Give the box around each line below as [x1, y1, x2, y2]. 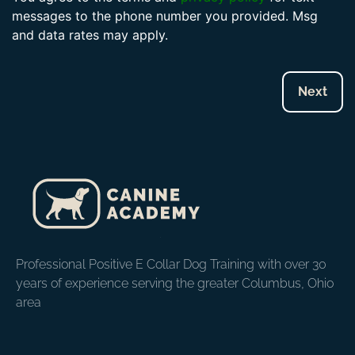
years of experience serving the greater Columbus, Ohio [16, 276, 334, 292]
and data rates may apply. [12, 27, 168, 43]
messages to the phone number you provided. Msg [12, 8, 318, 24]
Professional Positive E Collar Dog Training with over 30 [16, 257, 326, 273]
